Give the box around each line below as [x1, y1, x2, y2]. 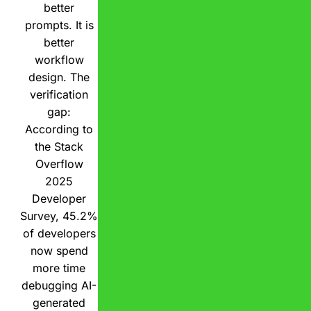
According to [25, 121, 93, 136]
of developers [22, 226, 96, 240]
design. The [28, 69, 90, 84]
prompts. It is [24, 17, 94, 32]
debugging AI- [22, 278, 96, 292]
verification [30, 87, 88, 101]
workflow [34, 52, 84, 67]
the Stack [35, 139, 83, 153]
